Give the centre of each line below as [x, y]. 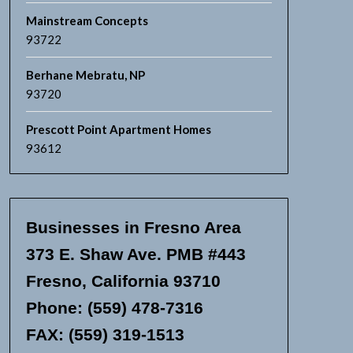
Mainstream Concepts [87, 20]
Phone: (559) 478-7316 [114, 308]
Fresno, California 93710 [123, 281]
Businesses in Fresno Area [133, 227]
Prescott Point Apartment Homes [118, 129]
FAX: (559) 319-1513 [105, 334]
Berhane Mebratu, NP [85, 75]
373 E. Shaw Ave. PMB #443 [136, 254]
